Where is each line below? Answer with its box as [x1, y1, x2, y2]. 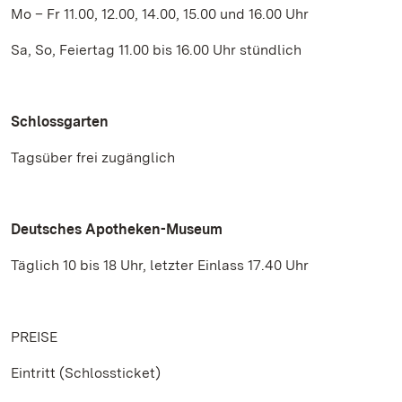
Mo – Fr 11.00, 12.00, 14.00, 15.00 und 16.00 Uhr [11, 5, 309, 22]
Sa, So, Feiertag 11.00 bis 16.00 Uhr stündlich [11, 41, 301, 58]
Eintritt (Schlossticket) [11, 364, 161, 381]
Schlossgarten [11, 113, 109, 130]
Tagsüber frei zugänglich [11, 149, 175, 166]
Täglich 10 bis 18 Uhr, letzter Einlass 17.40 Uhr [11, 257, 309, 274]
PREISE [11, 328, 57, 345]
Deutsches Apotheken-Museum [11, 221, 223, 238]
